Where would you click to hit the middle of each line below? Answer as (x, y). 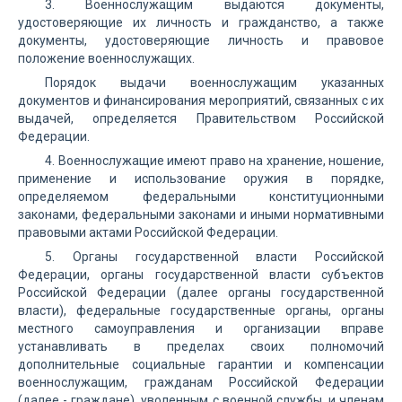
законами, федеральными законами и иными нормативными (201, 214)
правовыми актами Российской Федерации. (148, 232)
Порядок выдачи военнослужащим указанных (214, 83)
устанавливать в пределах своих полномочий (201, 346)
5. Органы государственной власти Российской (214, 257)
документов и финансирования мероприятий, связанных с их (201, 100)
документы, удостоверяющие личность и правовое (201, 40)
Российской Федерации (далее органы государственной (201, 293)
